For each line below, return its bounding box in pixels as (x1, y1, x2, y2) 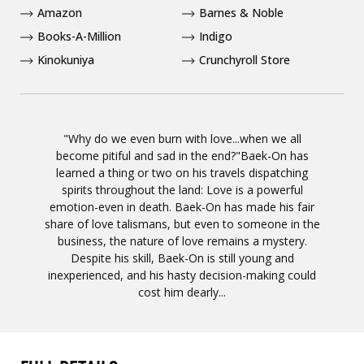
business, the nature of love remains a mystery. (57, 233, 307, 249)
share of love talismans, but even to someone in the (44, 216, 320, 232)
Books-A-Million (37, 28, 121, 45)
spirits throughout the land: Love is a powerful (61, 182, 303, 198)
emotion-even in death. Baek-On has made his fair (50, 199, 314, 215)
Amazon (37, 5, 82, 21)
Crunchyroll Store (199, 52, 290, 68)
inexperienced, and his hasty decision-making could (48, 267, 316, 284)
